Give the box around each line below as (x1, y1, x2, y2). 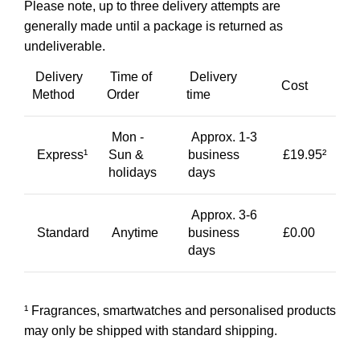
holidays (108, 165, 157, 179)
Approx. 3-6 (188, 207, 257, 222)
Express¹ (34, 147, 88, 162)
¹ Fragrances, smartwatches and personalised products (24, 303, 336, 317)
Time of (107, 69, 152, 84)
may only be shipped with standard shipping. (24, 323, 277, 337)
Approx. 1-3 (188, 129, 257, 144)
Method (32, 87, 75, 101)
